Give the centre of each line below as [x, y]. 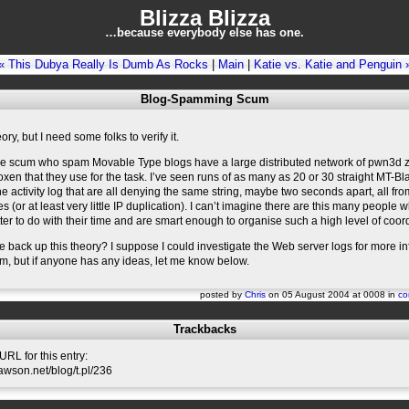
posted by [222, 294]
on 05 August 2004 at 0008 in [332, 294]
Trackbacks [204, 329]
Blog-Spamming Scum [204, 99]
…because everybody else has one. [204, 32]
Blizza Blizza [204, 18]
